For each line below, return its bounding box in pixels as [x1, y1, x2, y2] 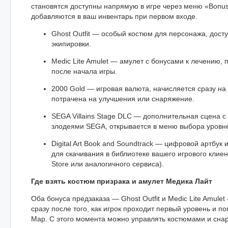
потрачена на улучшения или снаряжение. [51, 94, 194, 103]
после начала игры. [51, 67, 117, 75]
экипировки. [51, 39, 91, 48]
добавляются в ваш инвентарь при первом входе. [31, 12, 197, 20]
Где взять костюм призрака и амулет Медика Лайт [31, 177, 212, 185]
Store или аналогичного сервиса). [51, 159, 164, 168]
